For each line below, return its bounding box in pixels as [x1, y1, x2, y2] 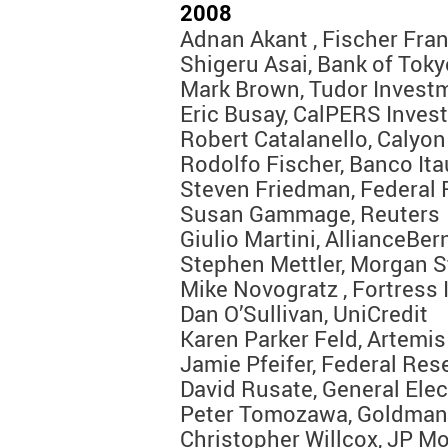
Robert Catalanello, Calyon [180, 124, 446, 154]
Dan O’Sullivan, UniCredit [180, 299, 428, 329]
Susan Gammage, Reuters [180, 199, 440, 229]
